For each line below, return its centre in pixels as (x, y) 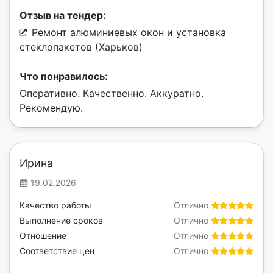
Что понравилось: (64, 76)
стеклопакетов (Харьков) (81, 47)
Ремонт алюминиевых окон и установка (129, 32)
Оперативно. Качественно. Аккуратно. (112, 93)
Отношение (43, 235)
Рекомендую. (51, 108)
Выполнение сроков (61, 220)
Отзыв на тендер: (63, 15)
